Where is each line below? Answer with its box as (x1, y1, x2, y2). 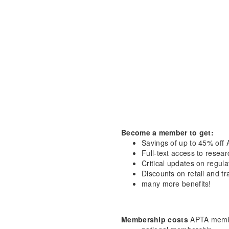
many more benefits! (142, 178, 211, 189)
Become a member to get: (121, 127, 214, 138)
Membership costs (121, 214, 188, 224)
